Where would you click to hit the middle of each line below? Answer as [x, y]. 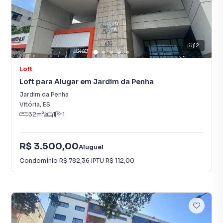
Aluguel [91, 147]
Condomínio [39, 160]
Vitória [30, 104]
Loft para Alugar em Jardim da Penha [87, 82]
